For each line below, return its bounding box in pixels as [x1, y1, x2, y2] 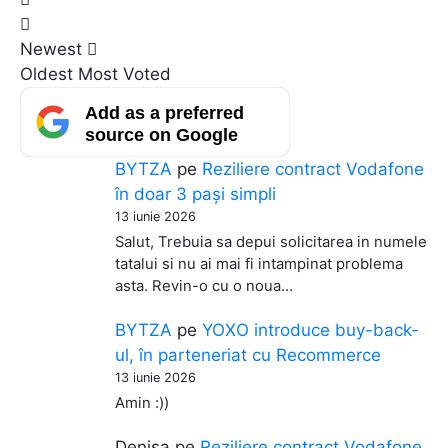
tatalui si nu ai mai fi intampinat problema [115, 254, 404, 273]
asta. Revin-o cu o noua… [115, 276, 294, 295]
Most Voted [78, 63, 171, 84]
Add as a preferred [85, 102, 244, 123]
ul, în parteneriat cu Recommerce [115, 344, 382, 365]
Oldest [20, 63, 73, 84]
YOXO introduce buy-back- [202, 319, 420, 340]
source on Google [85, 124, 238, 145]
